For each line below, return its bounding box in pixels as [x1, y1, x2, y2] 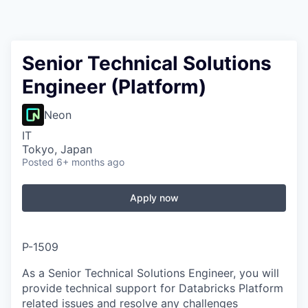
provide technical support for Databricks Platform [22, 281, 283, 295]
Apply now [129, 192, 179, 203]
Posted [22, 156, 54, 168]
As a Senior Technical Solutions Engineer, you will [22, 266, 279, 280]
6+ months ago [56, 156, 124, 168]
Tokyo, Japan [22, 142, 92, 156]
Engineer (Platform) [22, 75, 206, 98]
